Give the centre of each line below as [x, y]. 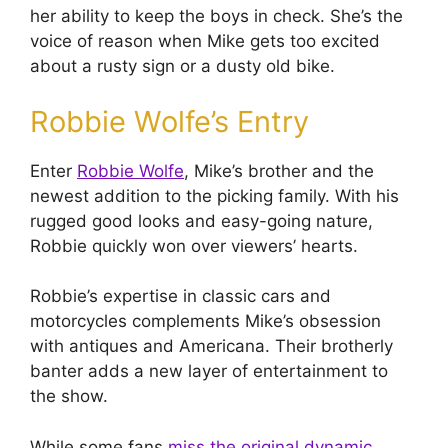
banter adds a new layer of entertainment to [209, 371]
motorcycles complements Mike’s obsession [205, 321]
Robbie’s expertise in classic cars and [180, 296]
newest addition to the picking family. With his [214, 195]
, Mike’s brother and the [279, 170]
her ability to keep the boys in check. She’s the [216, 16]
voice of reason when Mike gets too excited [205, 41]
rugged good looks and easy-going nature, [201, 220]
